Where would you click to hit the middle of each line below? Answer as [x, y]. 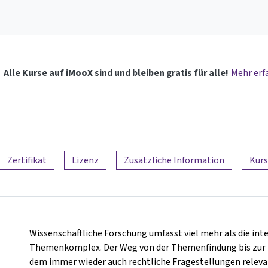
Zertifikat [27, 160]
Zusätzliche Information [174, 160]
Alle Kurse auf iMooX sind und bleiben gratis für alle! [116, 72]
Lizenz [85, 160]
